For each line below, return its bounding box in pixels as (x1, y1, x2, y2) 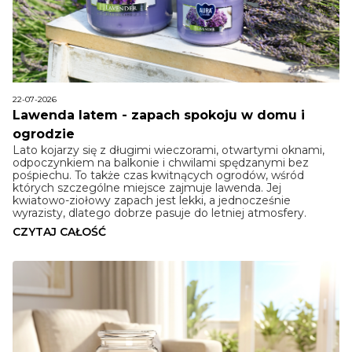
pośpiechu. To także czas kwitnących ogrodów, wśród (13, 168, 304, 183)
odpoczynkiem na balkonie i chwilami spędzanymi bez (13, 156, 309, 170)
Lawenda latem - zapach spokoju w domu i (13, 108, 305, 123)
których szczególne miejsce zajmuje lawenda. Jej (13, 181, 281, 196)
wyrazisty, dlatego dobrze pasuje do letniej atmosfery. (13, 206, 306, 221)
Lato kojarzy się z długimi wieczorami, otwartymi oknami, (13, 143, 324, 158)
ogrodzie (13, 126, 75, 142)
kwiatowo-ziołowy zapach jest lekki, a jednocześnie (13, 193, 291, 208)
